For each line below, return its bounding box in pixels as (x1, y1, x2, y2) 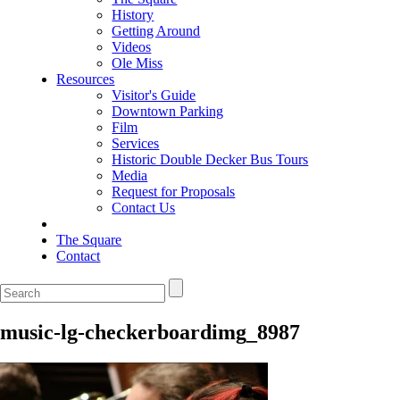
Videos (112, 38, 152, 54)
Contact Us (112, 199, 176, 215)
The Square (56, 231, 122, 247)
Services (112, 135, 160, 151)
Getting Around (112, 22, 201, 38)
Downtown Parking (112, 103, 224, 119)
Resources (56, 71, 115, 87)
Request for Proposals (112, 183, 236, 199)
